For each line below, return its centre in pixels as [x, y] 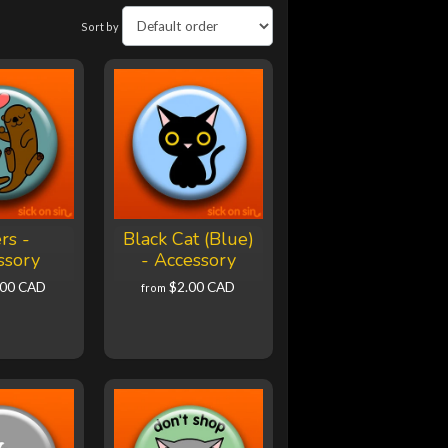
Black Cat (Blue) [188, 239]
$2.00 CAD [202, 287]
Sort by [100, 26]
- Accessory [188, 260]
